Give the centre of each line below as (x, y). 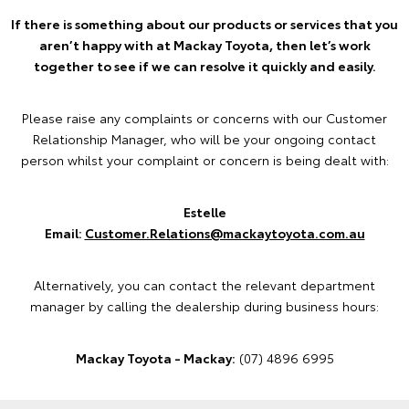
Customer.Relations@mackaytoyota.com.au (225, 233)
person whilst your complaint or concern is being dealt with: (204, 160)
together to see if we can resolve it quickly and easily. (204, 66)
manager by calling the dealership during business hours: (204, 306)
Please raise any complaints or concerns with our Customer (204, 118)
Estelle (204, 212)
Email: (64, 233)
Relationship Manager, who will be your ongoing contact (204, 139)
